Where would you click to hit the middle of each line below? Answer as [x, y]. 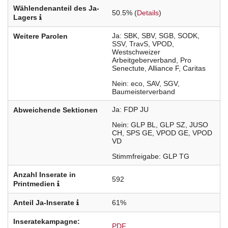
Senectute [128, 68]
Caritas [194, 68]
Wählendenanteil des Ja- [56, 8]
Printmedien [34, 184]
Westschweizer [136, 52]
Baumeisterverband [144, 92]
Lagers [25, 18]
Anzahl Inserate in [45, 175]
